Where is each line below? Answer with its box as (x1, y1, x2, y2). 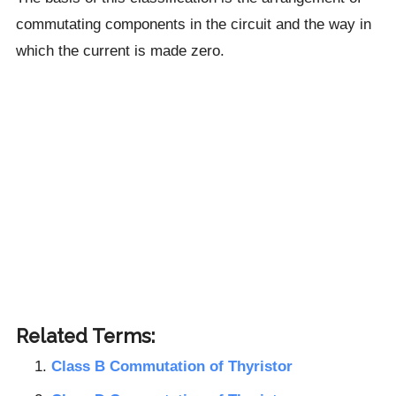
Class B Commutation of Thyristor (50, 357, 293, 376)
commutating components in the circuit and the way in (15, 15, 371, 34)
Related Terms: (15, 325, 155, 348)
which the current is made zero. (15, 42, 225, 60)
